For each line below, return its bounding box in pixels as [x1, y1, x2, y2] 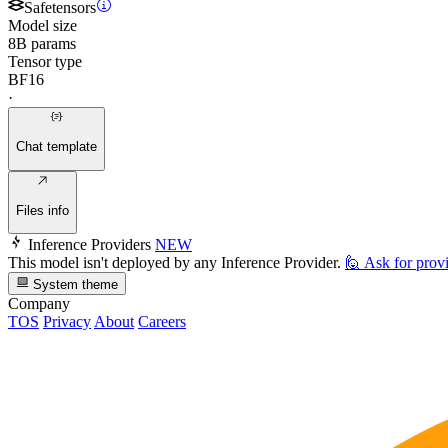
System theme [29, 276, 119, 292]
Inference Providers [28, 236, 151, 254]
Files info [16, 203, 69, 219]
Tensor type [8, 52, 82, 70]
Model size [8, 16, 77, 34]
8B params [8, 34, 76, 52]
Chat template [16, 139, 97, 155]
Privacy [43, 312, 91, 330]
